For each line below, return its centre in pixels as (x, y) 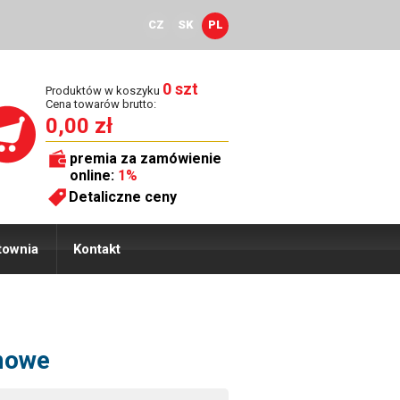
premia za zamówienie (146, 158)
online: (94, 175)
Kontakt (97, 249)
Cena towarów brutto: (101, 104)
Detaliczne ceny (123, 197)
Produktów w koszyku (104, 91)
